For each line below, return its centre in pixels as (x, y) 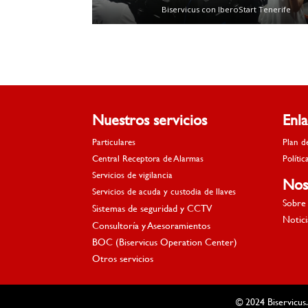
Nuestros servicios (150, 120)
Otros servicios (123, 258)
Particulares (114, 141)
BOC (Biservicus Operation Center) (165, 241)
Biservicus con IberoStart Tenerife (226, 10)
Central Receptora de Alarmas (148, 158)
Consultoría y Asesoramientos (152, 225)
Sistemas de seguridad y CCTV (152, 208)
